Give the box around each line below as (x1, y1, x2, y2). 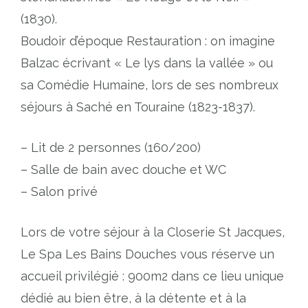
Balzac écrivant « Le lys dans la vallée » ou (21, 56, 273, 71)
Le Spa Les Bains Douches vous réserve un (21, 247, 274, 262)
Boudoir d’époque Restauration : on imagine (21, 34, 275, 49)
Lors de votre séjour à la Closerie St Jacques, (21, 225, 285, 240)
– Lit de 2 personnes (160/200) (21, 140, 201, 155)
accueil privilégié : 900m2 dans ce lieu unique (21, 269, 284, 284)
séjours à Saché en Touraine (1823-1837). (21, 100, 255, 115)
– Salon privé (21, 184, 98, 199)
